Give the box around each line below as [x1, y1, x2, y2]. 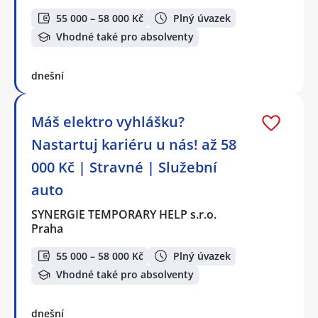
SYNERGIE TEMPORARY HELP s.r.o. [31, 206, 218, 222]
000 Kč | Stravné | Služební [31, 157, 217, 177]
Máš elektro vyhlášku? [31, 111, 185, 131]
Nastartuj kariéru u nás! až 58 [31, 134, 236, 154]
